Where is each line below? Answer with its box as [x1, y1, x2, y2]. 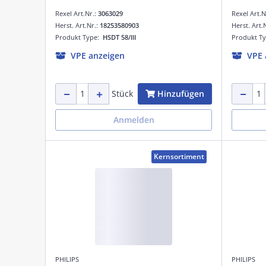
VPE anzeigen [71, 49, 125, 61]
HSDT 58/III [103, 32, 136, 42]
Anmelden [113, 113, 154, 125]
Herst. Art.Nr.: [55, 20, 100, 30]
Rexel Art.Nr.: [55, 8, 98, 18]
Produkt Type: [55, 32, 103, 42]
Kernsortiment [154, 151, 204, 161]
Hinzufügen [157, 87, 204, 99]
